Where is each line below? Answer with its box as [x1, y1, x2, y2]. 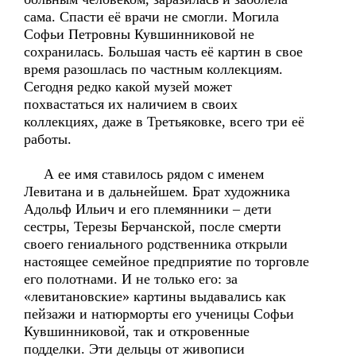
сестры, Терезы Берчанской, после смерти [24, 219, 281, 234]
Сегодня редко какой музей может [24, 79, 232, 95]
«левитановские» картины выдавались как [24, 288, 286, 304]
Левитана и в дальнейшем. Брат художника [24, 184, 290, 199]
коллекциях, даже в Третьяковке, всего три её [24, 114, 304, 130]
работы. [24, 131, 72, 147]
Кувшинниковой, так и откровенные [24, 323, 250, 339]
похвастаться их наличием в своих [24, 96, 238, 112]
